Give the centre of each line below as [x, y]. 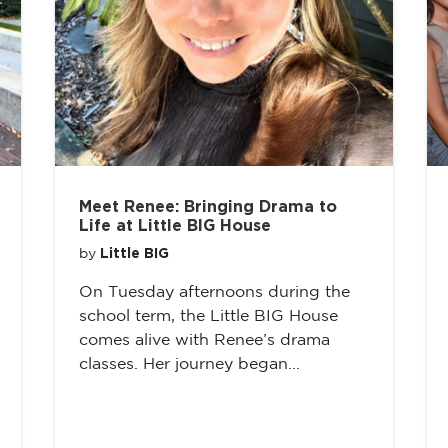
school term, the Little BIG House [208, 316]
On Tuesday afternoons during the [214, 292]
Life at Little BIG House [175, 226]
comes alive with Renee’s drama [204, 340]
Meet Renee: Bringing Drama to [208, 207]
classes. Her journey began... [189, 364]
